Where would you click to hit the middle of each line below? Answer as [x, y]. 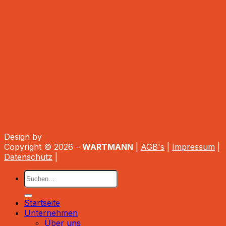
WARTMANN [108, 147]
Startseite [42, 203]
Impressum [193, 147]
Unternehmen [51, 213]
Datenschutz [28, 157]
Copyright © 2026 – [43, 147]
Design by [25, 136]
